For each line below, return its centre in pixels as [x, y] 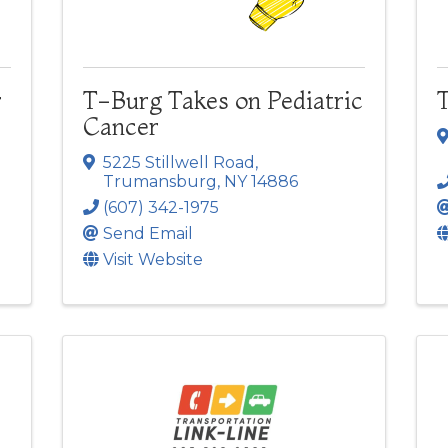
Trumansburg [160, 182]
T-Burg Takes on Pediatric [223, 101]
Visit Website [153, 260]
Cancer [121, 127]
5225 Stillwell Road [179, 163]
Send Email [148, 234]
